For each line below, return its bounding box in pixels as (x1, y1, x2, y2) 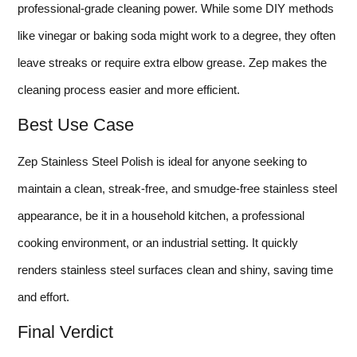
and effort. (18, 290, 69, 304)
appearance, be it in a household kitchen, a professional (18, 209, 304, 222)
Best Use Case (18, 115, 134, 135)
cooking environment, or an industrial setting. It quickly (18, 236, 298, 249)
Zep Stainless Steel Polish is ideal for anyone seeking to (18, 155, 307, 168)
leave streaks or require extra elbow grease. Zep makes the (18, 55, 327, 69)
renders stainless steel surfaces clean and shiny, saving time (18, 263, 333, 277)
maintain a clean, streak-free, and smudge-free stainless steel (18, 182, 337, 195)
